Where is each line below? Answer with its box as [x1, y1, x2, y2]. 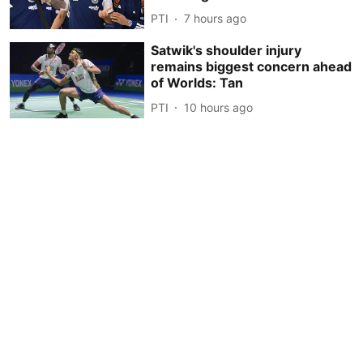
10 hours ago [184, 100, 254, 114]
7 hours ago [184, 11, 247, 26]
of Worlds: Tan [151, 75, 244, 92]
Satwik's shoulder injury [151, 42, 302, 59]
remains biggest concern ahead [151, 58, 352, 75]
